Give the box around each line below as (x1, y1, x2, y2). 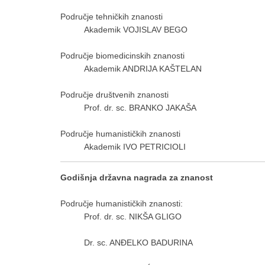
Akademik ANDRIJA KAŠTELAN (84, 64, 202, 73)
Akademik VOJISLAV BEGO (84, 25, 188, 34)
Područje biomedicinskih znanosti (60, 51, 185, 60)
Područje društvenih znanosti (60, 90, 169, 99)
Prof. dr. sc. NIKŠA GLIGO (84, 212, 182, 221)
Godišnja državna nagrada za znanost (60, 173, 213, 182)
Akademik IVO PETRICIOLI (84, 142, 186, 151)
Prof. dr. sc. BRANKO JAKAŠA (84, 103, 196, 112)
